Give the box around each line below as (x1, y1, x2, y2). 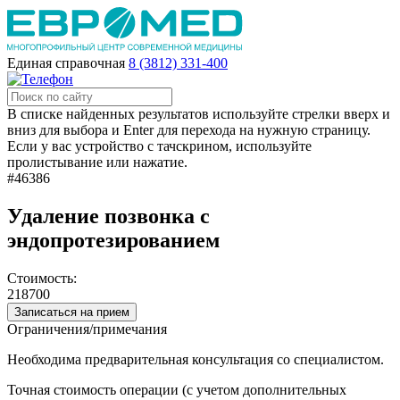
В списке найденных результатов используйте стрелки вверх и (7, 106, 390, 121)
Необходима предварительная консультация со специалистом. (7, 351, 387, 367)
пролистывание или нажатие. (7, 154, 187, 170)
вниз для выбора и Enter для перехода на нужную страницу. (7, 122, 371, 137)
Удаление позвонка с (7, 204, 210, 228)
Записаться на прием (14, 304, 129, 319)
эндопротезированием (7, 228, 220, 252)
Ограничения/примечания (7, 321, 167, 337)
